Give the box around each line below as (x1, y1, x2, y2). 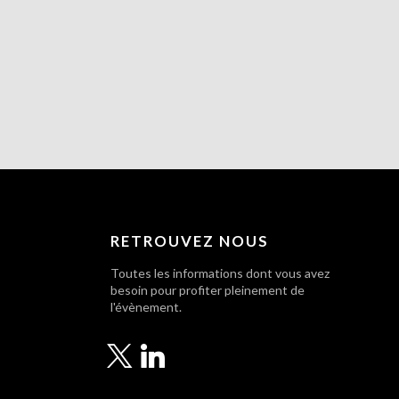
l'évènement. (110, 299, 182, 315)
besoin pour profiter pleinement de (110, 282, 305, 298)
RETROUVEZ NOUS (110, 232, 270, 251)
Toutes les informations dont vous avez (110, 265, 330, 281)
